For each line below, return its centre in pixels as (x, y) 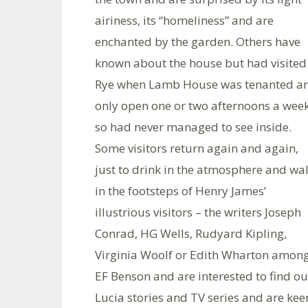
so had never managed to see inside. (193, 127)
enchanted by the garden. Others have (198, 42)
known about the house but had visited (201, 63)
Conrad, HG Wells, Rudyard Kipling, (191, 233)
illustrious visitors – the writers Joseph (198, 212)
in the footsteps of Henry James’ (180, 191)
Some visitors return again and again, (197, 148)
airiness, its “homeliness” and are (184, 20)
